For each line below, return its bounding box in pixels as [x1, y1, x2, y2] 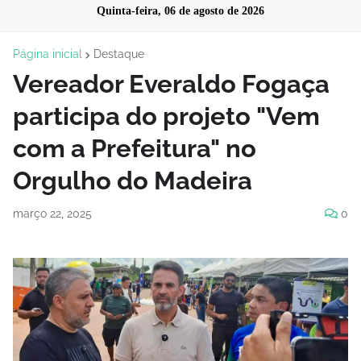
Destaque [93, 48, 144, 60]
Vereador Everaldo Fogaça [13, 69, 330, 98]
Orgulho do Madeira [13, 166, 252, 195]
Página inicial [13, 48, 82, 60]
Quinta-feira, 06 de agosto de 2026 [97, 5, 264, 17]
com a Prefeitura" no [13, 134, 256, 163]
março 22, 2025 [13, 207, 92, 220]
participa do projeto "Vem [13, 102, 320, 131]
